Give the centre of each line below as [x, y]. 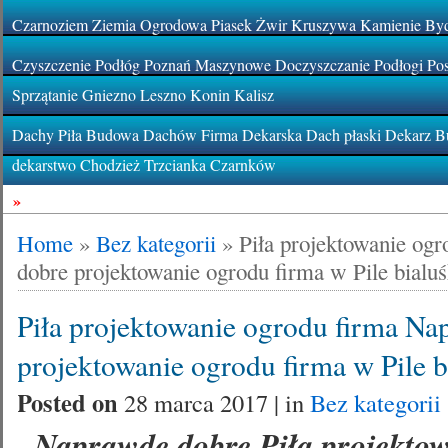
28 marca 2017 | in [217, 402]
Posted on [71, 402]
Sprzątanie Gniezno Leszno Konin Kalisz [143, 94]
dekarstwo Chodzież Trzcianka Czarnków [144, 164]
